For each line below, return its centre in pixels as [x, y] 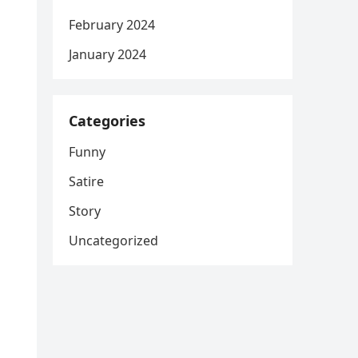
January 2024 [107, 54]
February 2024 [112, 25]
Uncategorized [113, 241]
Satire [86, 181]
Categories [107, 121]
